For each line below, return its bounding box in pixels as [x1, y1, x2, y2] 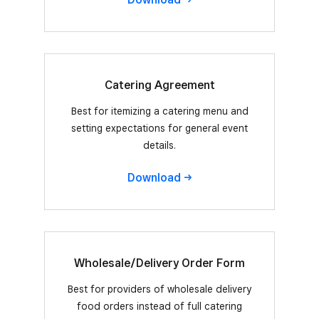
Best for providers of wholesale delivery [68, 283, 251, 296]
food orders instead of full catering [77, 300, 242, 313]
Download [127, 171, 181, 185]
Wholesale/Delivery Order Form [74, 256, 245, 271]
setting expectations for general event [71, 122, 248, 135]
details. [143, 140, 176, 152]
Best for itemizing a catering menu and [70, 105, 249, 117]
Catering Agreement [104, 78, 215, 93]
